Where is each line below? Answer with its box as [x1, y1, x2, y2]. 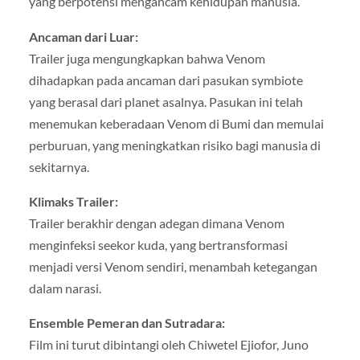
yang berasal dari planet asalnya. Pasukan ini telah [28, 93, 303, 109]
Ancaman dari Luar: [28, 28, 138, 44]
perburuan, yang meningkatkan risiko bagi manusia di [28, 137, 321, 153]
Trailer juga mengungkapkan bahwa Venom [28, 50, 265, 66]
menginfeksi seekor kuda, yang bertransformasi [28, 236, 288, 252]
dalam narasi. [28, 280, 101, 296]
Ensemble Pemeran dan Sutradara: [28, 314, 225, 330]
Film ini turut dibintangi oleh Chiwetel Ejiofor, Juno [28, 336, 309, 352]
